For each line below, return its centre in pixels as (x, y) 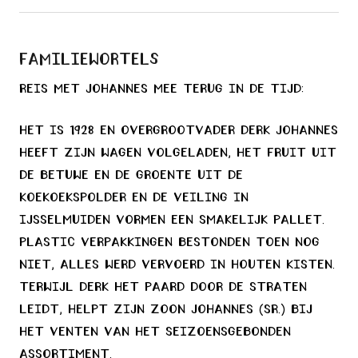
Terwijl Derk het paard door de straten (163, 288)
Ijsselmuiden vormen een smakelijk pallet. (172, 221)
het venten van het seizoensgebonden (155, 332)
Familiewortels (89, 60)
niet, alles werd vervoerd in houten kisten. (177, 265)
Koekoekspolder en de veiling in (134, 198)
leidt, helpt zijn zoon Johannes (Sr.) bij (166, 310)
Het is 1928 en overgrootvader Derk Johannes (179, 131)
